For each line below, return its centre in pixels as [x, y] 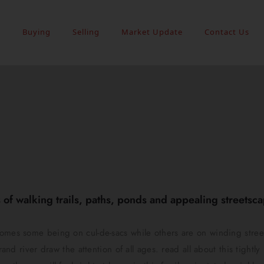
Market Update [152, 32]
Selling [86, 32]
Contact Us [227, 32]
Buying [37, 32]
